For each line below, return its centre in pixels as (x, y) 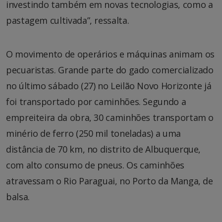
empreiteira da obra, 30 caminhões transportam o (110, 117)
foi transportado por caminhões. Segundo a (96, 101)
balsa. (18, 196)
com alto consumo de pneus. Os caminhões (95, 165)
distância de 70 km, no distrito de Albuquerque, (104, 149)
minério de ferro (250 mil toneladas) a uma (93, 133)
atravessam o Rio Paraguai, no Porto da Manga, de (110, 181)
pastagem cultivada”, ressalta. (68, 20)
